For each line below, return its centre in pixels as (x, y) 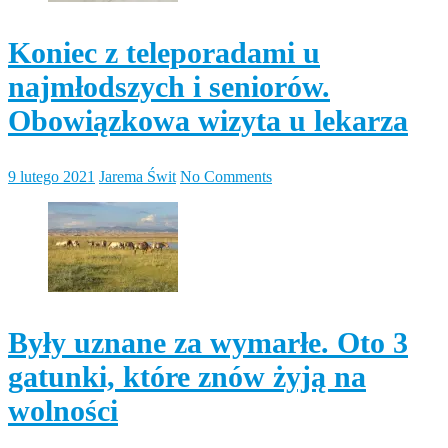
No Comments (226, 176)
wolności (63, 410)
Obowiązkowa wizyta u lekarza (208, 120)
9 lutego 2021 (51, 176)
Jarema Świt (137, 176)
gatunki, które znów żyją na (187, 376)
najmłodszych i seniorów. (169, 86)
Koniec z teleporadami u (164, 52)
